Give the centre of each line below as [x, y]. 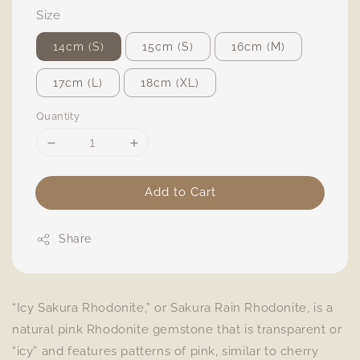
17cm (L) [78, 83]
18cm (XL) [170, 83]
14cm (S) [79, 47]
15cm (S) [168, 47]
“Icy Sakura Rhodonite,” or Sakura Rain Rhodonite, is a [173, 308]
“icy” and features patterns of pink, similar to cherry [166, 351]
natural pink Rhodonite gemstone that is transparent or [177, 329]
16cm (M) [258, 47]
